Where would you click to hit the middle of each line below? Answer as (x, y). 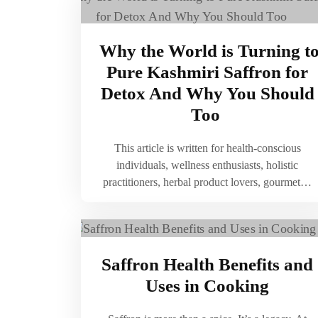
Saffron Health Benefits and (207, 265)
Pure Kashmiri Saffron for (207, 72)
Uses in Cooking (207, 286)
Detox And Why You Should (207, 93)
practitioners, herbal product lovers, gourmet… (207, 182)
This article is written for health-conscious (207, 148)
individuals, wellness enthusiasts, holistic (207, 165)
